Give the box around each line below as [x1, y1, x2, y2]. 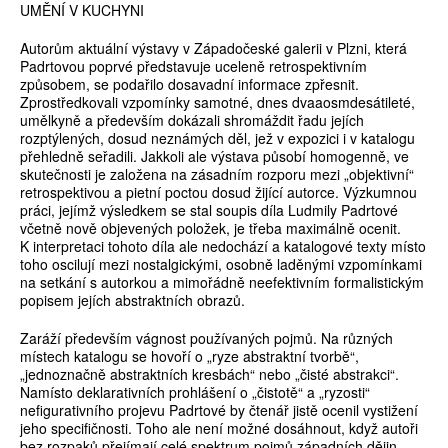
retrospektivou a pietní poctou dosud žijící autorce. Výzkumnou [20, 182, 417, 203]
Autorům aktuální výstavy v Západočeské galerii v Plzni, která [20, 38, 407, 59]
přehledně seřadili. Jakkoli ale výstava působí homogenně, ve [20, 146, 409, 167]
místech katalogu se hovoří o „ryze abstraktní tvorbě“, [20, 346, 359, 367]
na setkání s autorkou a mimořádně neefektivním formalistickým [20, 272, 424, 293]
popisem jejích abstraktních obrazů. [20, 290, 245, 311]
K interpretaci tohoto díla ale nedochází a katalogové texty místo [20, 236, 426, 257]
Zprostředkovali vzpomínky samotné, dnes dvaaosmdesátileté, [20, 92, 415, 113]
